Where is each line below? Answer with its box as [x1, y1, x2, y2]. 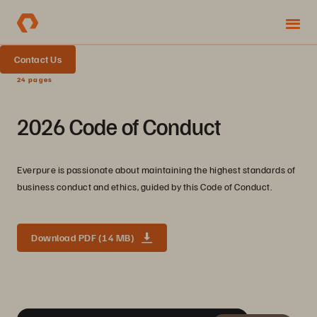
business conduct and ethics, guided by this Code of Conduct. [17, 180, 272, 192]
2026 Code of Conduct [17, 112, 221, 140]
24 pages [17, 75, 53, 83]
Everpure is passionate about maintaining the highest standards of [17, 163, 296, 175]
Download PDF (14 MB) [31, 231, 134, 243]
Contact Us [14, 53, 62, 65]
